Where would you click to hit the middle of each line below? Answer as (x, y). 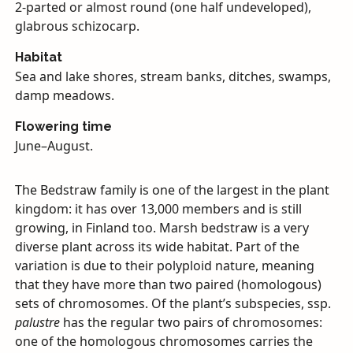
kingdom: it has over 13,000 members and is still (158, 208)
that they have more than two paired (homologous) (168, 284)
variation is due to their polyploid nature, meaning (164, 265)
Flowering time (63, 126)
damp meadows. (64, 95)
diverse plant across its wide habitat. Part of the (157, 246)
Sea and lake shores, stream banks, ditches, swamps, (173, 76)
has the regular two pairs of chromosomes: (191, 322)
